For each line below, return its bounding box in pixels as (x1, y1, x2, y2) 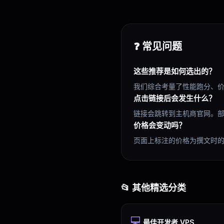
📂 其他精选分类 (121, 182, 186, 193)
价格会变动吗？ (133, 120, 186, 130)
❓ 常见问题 (133, 40, 182, 52)
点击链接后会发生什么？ (133, 93, 216, 103)
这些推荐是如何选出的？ (133, 66, 216, 76)
